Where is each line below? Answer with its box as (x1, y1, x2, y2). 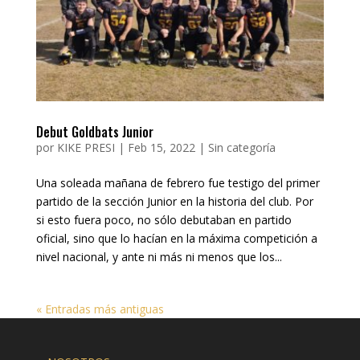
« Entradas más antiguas (35, 301, 164, 317)
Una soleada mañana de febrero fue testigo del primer (35, 174, 320, 190)
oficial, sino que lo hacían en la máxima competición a (35, 230, 317, 246)
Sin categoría (207, 139, 276, 155)
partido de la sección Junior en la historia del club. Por (35, 193, 313, 209)
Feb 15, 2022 (127, 139, 195, 155)
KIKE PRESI (56, 139, 115, 155)
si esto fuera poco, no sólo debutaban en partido (35, 211, 292, 227)
